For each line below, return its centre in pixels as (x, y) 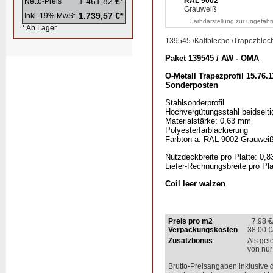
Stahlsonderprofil (195, 103)
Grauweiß (200, 9)
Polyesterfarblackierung (207, 130)
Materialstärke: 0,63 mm (208, 121)
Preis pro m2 (190, 221)
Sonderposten (192, 85)
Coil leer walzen (195, 184)
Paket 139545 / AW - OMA (212, 58)
